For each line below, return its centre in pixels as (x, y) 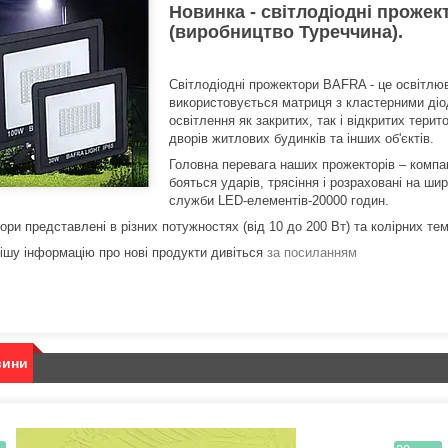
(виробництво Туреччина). (286, 32)
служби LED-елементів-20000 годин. (279, 201)
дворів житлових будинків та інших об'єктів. (301, 139)
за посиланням (312, 253)
